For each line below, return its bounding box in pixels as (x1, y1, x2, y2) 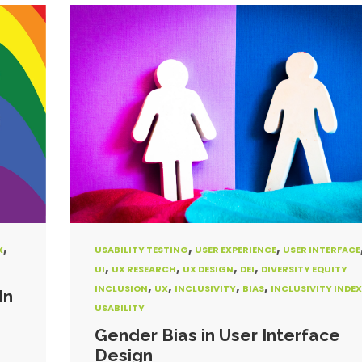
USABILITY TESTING (94, 243, 188, 256)
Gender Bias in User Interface (94, 325, 340, 345)
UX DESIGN (182, 263, 234, 276)
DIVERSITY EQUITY (260, 263, 347, 276)
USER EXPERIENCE (194, 243, 276, 256)
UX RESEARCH (111, 263, 176, 276)
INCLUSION (94, 282, 148, 295)
